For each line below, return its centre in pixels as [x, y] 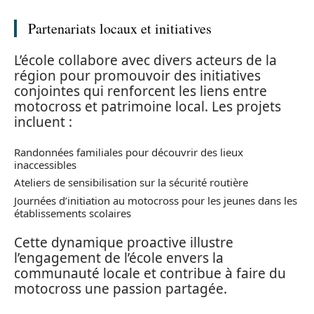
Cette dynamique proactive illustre [124, 243]
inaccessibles [45, 164]
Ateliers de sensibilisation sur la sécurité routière [131, 183]
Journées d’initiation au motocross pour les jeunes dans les [156, 200]
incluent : [43, 122]
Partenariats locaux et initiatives [120, 28]
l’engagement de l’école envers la [119, 258]
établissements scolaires [73, 213]
